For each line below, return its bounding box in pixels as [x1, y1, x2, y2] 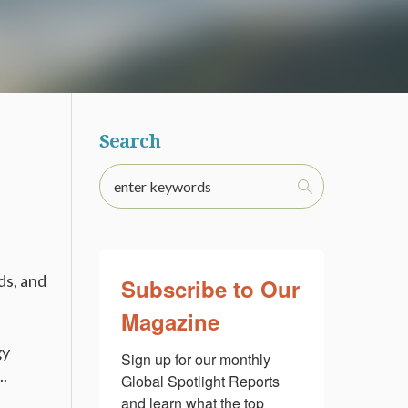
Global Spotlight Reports [120, 371, 280, 392]
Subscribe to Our [120, 273, 300, 304]
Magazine [120, 306, 219, 337]
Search [98, 130, 160, 152]
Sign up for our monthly [120, 349, 270, 370]
